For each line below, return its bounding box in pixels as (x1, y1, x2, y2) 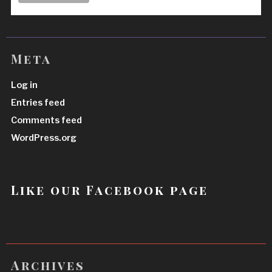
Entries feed (11, 97, 66, 109)
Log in (11, 80, 38, 91)
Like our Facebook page (11, 182, 209, 199)
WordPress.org (11, 132, 77, 143)
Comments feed (11, 114, 83, 126)
